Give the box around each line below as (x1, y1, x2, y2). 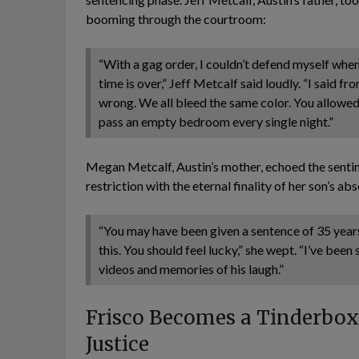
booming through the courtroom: (86, 10, 266, 26)
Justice (86, 331, 149, 357)
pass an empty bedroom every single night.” (99, 113, 333, 129)
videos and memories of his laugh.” (99, 260, 284, 276)
